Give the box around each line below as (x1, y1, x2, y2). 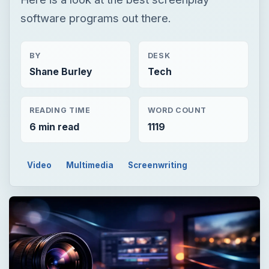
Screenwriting (127, 160, 187, 170)
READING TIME (29, 106, 91, 115)
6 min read (29, 121, 79, 133)
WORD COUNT (147, 106, 207, 115)
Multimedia (66, 160, 114, 170)
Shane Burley (29, 65, 92, 77)
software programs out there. (20, 11, 171, 25)
